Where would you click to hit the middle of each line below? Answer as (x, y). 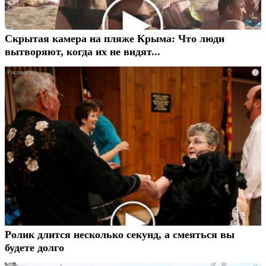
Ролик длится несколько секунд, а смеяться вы (120, 235)
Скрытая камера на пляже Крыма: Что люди (115, 39)
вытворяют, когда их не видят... (83, 52)
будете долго (34, 248)
